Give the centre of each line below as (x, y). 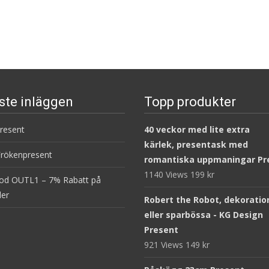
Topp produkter (190, 102)
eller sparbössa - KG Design (204, 215)
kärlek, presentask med (196, 145)
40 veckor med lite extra (197, 130)
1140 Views (167, 175)
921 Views (165, 245)
